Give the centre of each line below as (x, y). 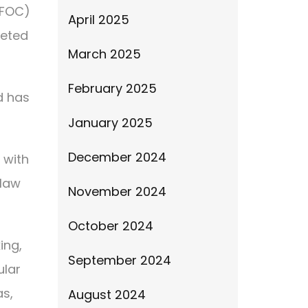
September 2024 (119, 260)
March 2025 (104, 54)
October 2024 (110, 226)
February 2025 (112, 88)
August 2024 (107, 295)
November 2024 (117, 191)
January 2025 (110, 123)
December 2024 (117, 157)
